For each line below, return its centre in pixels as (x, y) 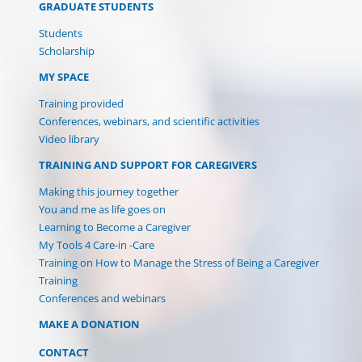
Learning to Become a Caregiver (115, 227)
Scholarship (67, 51)
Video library (69, 139)
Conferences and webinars (102, 298)
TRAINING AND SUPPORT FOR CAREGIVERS (148, 164)
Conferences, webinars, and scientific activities (149, 121)
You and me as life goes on (102, 209)
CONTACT (64, 352)
